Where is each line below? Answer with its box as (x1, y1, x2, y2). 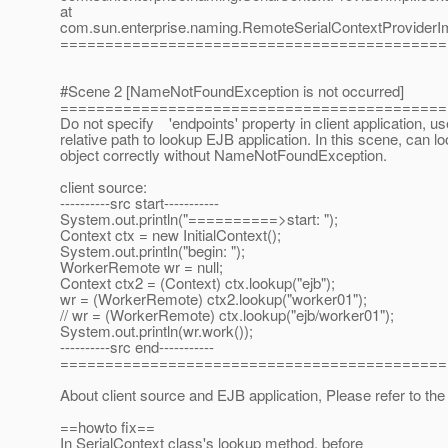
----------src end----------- (60, 336, 214, 358)
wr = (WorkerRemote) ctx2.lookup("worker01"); (60, 288, 367, 310)
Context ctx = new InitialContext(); (60, 224, 281, 246)
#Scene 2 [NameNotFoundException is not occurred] (60, 80, 404, 102)
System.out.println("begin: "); (60, 240, 245, 262)
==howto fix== (60, 416, 155, 438)
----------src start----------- (60, 192, 219, 214)
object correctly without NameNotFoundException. (60, 144, 387, 166)
